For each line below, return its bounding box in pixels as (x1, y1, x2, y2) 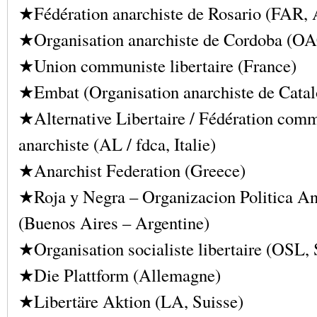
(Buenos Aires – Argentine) (18, 210, 209, 234)
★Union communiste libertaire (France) (18, 53, 296, 77)
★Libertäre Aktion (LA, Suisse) (18, 289, 243, 313)
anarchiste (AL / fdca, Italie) (18, 132, 216, 156)
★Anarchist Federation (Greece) (18, 158, 246, 182)
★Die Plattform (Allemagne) (18, 263, 221, 287)
